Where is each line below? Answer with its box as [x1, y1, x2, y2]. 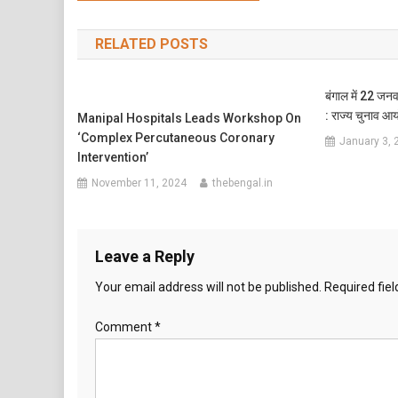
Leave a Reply [95, 247, 195, 266]
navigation [76, 7, 204, 38]
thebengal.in [212, 177, 274, 189]
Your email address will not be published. [95, 280, 322, 294]
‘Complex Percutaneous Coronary [77, 131, 275, 145]
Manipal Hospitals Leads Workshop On [77, 111, 302, 125]
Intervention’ [77, 150, 149, 164]
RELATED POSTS [95, 36, 208, 52]
